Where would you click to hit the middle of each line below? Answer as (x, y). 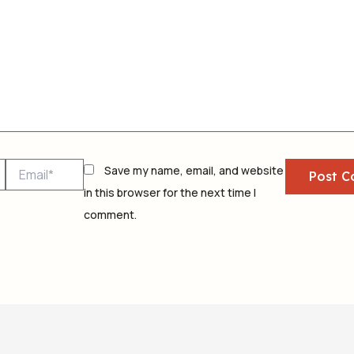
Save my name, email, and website (194, 170)
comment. (110, 214)
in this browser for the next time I (169, 192)
